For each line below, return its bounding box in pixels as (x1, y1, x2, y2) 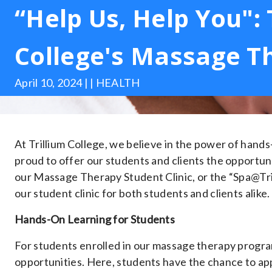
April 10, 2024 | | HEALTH (15, 76, 140, 89)
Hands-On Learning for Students (15, 212, 175, 226)
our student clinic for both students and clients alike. (15, 186, 270, 200)
